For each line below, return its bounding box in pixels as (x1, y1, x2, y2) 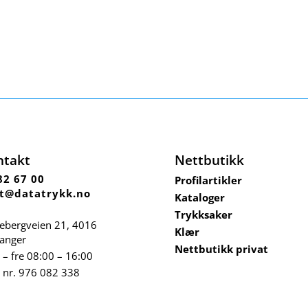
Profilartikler (174, 173, 242, 187)
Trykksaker (174, 207, 232, 221)
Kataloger (174, 190, 225, 204)
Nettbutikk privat (174, 241, 268, 256)
